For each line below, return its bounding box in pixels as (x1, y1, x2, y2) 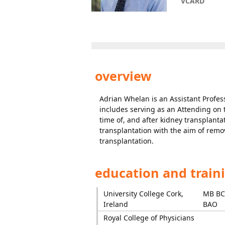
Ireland (103, 199, 128, 209)
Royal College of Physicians (103, 213, 194, 222)
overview (91, 67, 152, 84)
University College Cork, (103, 189, 183, 198)
